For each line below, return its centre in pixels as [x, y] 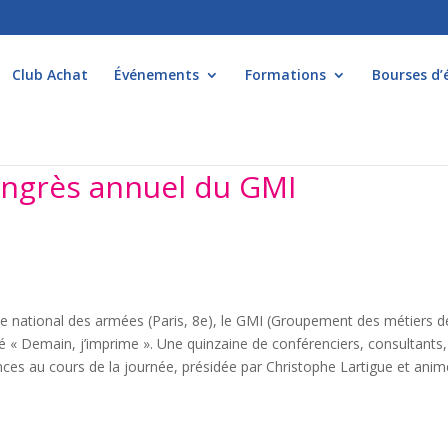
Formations [285, 74]
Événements [156, 74]
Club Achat [50, 74]
